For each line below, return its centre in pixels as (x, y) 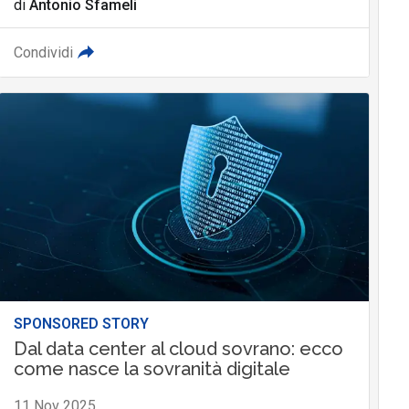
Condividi (43, 53)
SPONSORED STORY (81, 324)
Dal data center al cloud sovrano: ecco (178, 349)
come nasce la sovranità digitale (152, 369)
